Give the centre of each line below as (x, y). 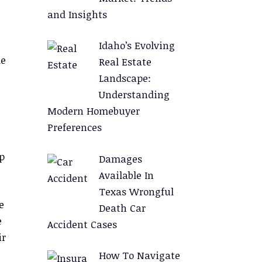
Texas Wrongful (136, 191)
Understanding (134, 94)
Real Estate (125, 62)
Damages (120, 158)
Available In (126, 175)
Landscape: (125, 78)
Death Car (122, 208)
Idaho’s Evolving (137, 45)
